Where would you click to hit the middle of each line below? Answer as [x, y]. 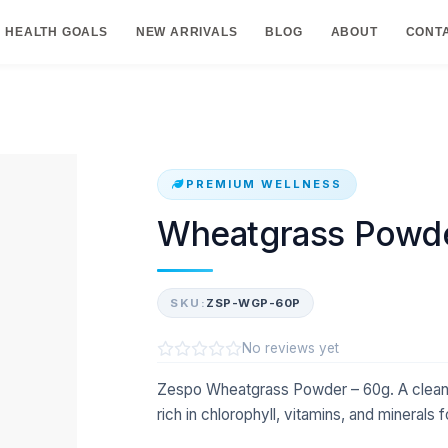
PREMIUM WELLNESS [264, 183]
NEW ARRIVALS [186, 31]
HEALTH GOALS [56, 31]
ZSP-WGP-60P [253, 303]
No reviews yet [290, 348]
